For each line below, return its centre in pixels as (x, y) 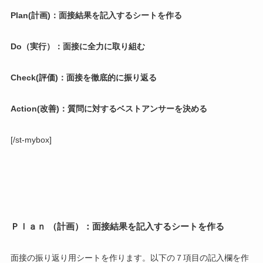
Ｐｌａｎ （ (33, 227)
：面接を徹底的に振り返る (107, 77)
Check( (24, 77)
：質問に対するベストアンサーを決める (133, 108)
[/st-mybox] (31, 139)
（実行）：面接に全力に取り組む (83, 46)
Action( (25, 108)
